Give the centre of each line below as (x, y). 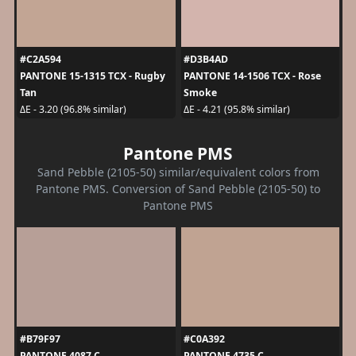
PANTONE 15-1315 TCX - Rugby (92, 75)
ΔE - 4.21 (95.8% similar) (237, 110)
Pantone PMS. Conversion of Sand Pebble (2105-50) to (178, 188)
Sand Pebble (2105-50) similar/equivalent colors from (178, 172)
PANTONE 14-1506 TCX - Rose (252, 75)
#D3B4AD (206, 59)
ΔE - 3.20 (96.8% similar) (73, 110)
